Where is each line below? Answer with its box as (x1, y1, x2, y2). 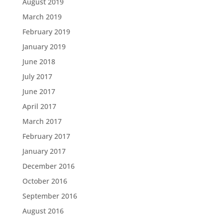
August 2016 (22, 206, 64, 216)
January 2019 (22, 42, 66, 51)
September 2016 (22, 191, 77, 201)
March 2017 (22, 116, 62, 126)
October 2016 (22, 176, 67, 186)
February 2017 (22, 131, 70, 141)
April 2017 (22, 102, 56, 111)
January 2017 (22, 146, 66, 156)
